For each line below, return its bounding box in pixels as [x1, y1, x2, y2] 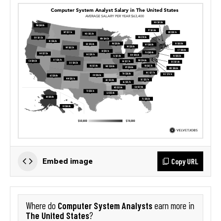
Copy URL [171, 156, 198, 166]
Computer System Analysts [58, 199, 152, 211]
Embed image [42, 156, 93, 165]
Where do [26, 200, 58, 211]
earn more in [152, 200, 194, 211]
